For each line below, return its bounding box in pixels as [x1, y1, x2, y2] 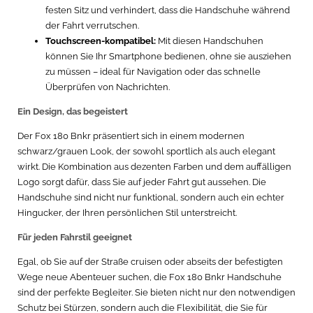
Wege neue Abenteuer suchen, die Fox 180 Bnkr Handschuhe [17, 272, 282, 282]
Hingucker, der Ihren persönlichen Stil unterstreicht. [17, 208, 237, 218]
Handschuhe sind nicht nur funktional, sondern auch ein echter [17, 192, 284, 203]
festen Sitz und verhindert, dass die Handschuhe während [45, 5, 290, 15]
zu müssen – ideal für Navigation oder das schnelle [45, 66, 261, 77]
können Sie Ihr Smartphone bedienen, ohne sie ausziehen [45, 51, 291, 61]
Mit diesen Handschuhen [156, 36, 263, 46]
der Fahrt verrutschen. [45, 20, 139, 31]
